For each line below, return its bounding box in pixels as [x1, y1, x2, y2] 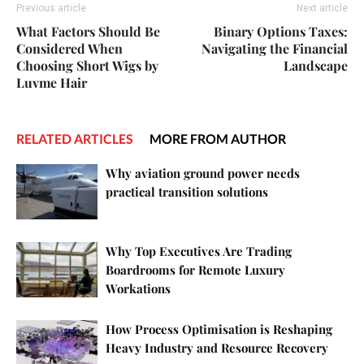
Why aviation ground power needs [106, 164, 300, 181]
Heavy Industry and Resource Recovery [106, 339, 328, 356]
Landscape [284, 56, 348, 74]
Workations [106, 279, 171, 297]
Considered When [16, 39, 123, 57]
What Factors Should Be [16, 22, 160, 40]
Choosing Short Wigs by [16, 56, 158, 74]
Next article [297, 2, 348, 14]
